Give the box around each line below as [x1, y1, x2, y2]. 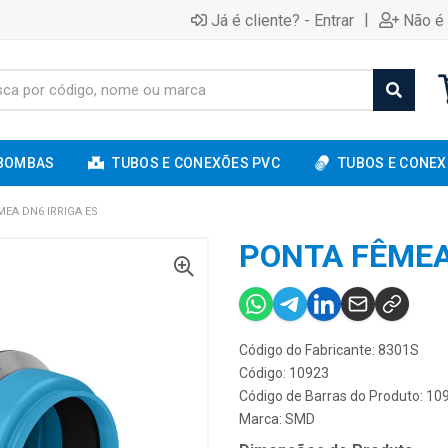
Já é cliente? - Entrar [211, 10, 354, 30]
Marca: [239, 411, 285, 427]
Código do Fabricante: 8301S [239, 342, 419, 358]
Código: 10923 [239, 365, 329, 381]
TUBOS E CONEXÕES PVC [112, 155, 281, 171]
